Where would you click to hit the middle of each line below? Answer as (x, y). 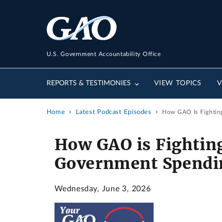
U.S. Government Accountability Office (104, 54)
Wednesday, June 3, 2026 (103, 189)
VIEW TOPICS (178, 83)
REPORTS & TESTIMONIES (88, 83)
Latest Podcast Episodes (113, 112)
